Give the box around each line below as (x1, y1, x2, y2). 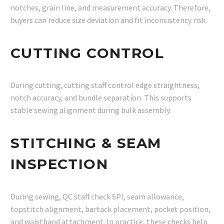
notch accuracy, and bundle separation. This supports (10, 92, 191, 103)
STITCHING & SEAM (10, 134, 161, 151)
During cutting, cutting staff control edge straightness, (10, 80, 199, 90)
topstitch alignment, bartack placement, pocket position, (10, 203, 210, 214)
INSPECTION (10, 155, 108, 172)
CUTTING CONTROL (10, 44, 164, 61)
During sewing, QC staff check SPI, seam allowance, (10, 191, 184, 201)
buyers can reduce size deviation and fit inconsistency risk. (10, 15, 207, 25)
